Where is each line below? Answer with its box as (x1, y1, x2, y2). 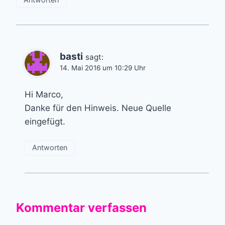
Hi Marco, (25, 89, 63, 99)
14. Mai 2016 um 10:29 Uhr (60, 63, 146, 72)
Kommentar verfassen (16, 200, 147, 215)
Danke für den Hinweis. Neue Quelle (25, 102, 171, 113)
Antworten (32, 143, 68, 152)
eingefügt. (25, 116, 65, 127)
